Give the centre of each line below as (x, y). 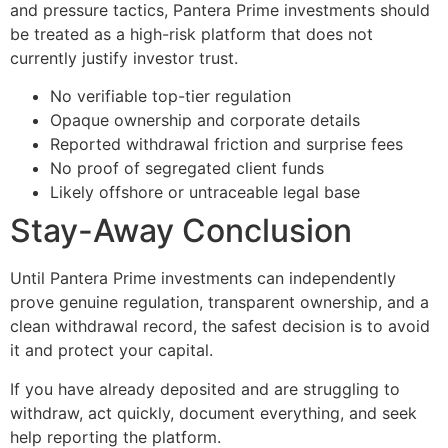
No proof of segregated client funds (187, 168)
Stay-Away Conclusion (181, 231)
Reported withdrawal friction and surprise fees (226, 144)
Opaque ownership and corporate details (205, 120)
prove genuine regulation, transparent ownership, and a (219, 302)
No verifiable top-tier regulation (170, 96)
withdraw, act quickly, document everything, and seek (213, 412)
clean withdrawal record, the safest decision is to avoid (220, 326)
